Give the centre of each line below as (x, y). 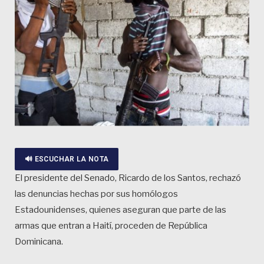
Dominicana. (39, 242)
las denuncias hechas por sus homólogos (96, 194)
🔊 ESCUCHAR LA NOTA (67, 159)
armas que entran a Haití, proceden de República (111, 226)
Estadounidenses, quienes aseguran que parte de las (121, 210)
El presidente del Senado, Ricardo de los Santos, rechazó (128, 178)
